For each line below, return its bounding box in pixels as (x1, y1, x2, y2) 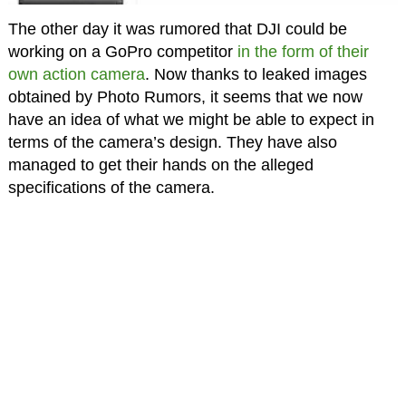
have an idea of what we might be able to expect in (7, 111, 374, 130)
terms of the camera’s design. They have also (7, 133, 337, 152)
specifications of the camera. (7, 179, 215, 198)
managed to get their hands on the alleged (7, 156, 314, 175)
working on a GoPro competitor (7, 43, 237, 62)
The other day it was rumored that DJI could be (7, 20, 347, 39)
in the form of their (237, 43, 369, 62)
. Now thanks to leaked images (144, 65, 367, 84)
